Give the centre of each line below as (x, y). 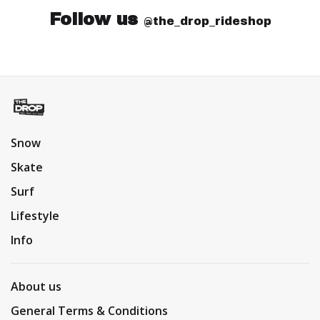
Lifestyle (35, 216)
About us (36, 287)
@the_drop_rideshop (207, 21)
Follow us (96, 19)
